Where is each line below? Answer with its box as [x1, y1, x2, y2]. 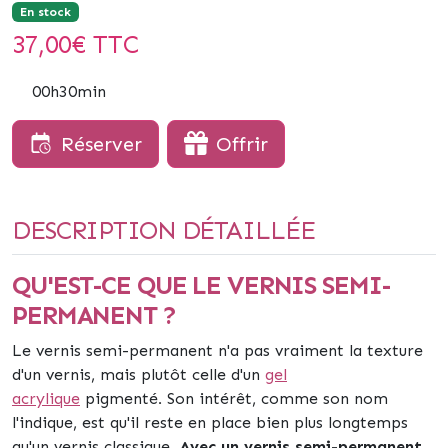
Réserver [61, 132, 142, 156]
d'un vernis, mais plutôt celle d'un [12, 365, 260, 384]
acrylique [12, 389, 80, 408]
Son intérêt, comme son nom [167, 389, 388, 408]
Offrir [216, 132, 268, 156]
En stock [19, 5, 71, 19]
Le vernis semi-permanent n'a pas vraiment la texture [12, 341, 423, 360]
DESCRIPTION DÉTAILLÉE [12, 215, 315, 246]
